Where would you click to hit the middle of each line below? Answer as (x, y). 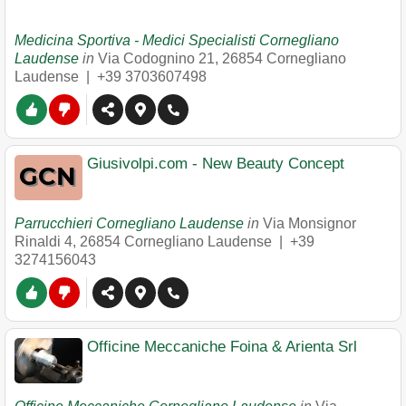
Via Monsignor (309, 223)
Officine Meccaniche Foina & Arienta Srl (222, 347)
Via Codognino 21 (156, 58)
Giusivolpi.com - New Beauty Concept (216, 164)
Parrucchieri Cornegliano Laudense (129, 223)
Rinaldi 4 (43, 242)
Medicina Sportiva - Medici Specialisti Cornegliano (177, 40)
